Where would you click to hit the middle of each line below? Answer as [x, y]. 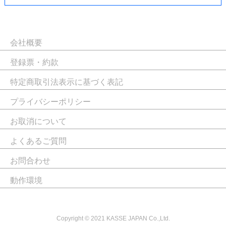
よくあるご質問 [38, 141]
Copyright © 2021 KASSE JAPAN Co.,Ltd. [113, 218]
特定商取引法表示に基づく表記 [67, 82]
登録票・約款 [34, 62]
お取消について [38, 121]
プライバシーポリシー [50, 101]
